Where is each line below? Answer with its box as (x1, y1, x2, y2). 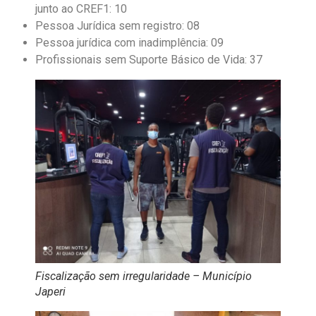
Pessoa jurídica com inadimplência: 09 (35, 36, 224, 50)
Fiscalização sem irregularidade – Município (35, 269, 252, 284)
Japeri (35, 285, 66, 299)
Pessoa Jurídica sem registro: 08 (35, 19, 200, 33)
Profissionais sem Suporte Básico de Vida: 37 (35, 53, 262, 67)
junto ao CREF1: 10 (35, 2, 127, 16)
